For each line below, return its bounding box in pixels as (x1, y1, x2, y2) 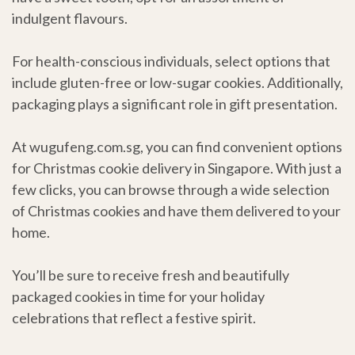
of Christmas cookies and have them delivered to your (12, 202, 341, 220)
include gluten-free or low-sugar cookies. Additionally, (12, 74, 343, 92)
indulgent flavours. (12, 10, 128, 28)
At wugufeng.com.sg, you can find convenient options (12, 138, 342, 156)
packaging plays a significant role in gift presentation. (12, 95, 338, 113)
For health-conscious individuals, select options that (12, 52, 330, 71)
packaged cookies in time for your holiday (12, 288, 265, 306)
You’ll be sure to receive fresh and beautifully (12, 266, 289, 284)
